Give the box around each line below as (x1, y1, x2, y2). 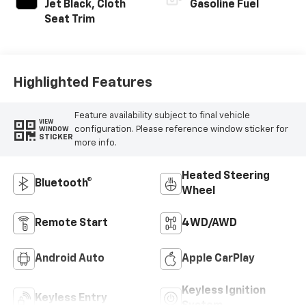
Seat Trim (44, 14, 95, 26)
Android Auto (34, 253, 105, 265)
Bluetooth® (34, 178, 92, 190)
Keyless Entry (34, 293, 107, 305)
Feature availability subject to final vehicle (74, 111, 250, 120)
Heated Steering (182, 171, 270, 182)
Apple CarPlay (182, 253, 255, 265)
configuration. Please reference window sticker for (74, 124, 288, 134)
